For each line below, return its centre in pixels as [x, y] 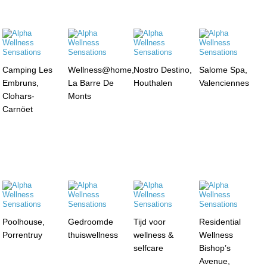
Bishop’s [215, 248]
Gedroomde [91, 221]
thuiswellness [93, 235]
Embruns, [21, 83]
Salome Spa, [223, 69]
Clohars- [19, 96]
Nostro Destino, [162, 69]
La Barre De [91, 83]
